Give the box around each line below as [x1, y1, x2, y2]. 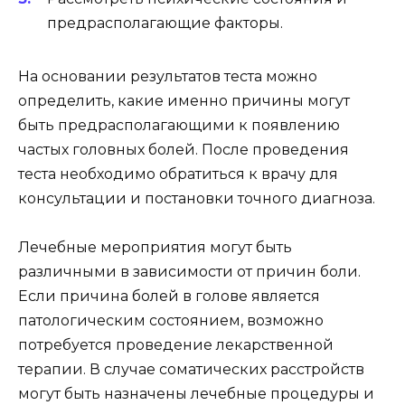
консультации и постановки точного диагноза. [18, 190, 375, 208]
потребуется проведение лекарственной [18, 336, 334, 354]
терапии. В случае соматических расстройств [18, 361, 364, 379]
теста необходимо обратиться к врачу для [18, 165, 338, 184]
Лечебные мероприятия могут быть [18, 239, 292, 257]
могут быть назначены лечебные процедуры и [18, 385, 374, 403]
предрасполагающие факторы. [47, 14, 283, 33]
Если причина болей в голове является [18, 287, 320, 306]
